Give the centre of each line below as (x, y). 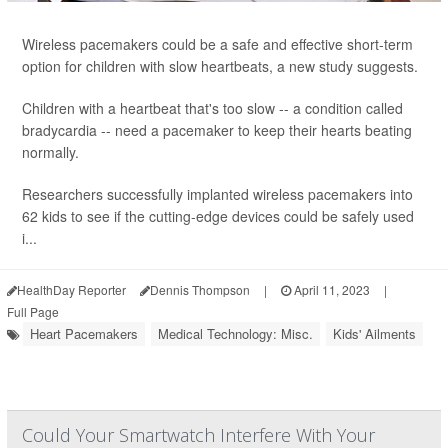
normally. (50, 152)
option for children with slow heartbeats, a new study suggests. (220, 66)
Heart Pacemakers (84, 333)
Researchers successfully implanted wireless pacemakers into (217, 194)
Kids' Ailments (374, 333)
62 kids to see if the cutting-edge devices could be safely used (218, 216)
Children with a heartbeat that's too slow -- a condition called (212, 108)
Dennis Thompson (200, 289)
